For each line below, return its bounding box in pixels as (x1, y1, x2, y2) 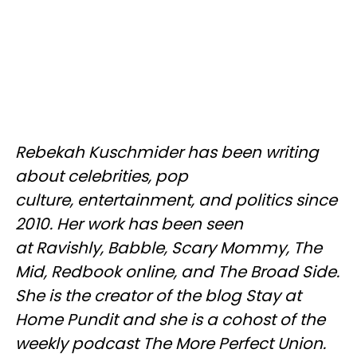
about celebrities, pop (15, 165, 188, 187)
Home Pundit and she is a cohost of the (15, 308, 325, 331)
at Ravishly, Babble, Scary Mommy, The (15, 237, 322, 259)
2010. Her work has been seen (15, 213, 243, 235)
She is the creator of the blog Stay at (15, 284, 301, 307)
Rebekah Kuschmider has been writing (15, 141, 319, 163)
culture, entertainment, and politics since (15, 189, 337, 211)
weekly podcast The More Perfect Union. (15, 332, 326, 355)
